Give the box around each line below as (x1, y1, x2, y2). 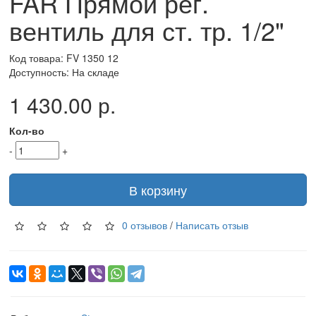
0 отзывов (122, 217, 167, 232)
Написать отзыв (176, 217, 248, 232)
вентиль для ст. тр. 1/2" (9, 12, 284, 48)
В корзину (129, 181, 187, 199)
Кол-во (9, 123, 44, 138)
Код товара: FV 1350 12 (9, 51, 119, 65)
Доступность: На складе (9, 65, 119, 79)
